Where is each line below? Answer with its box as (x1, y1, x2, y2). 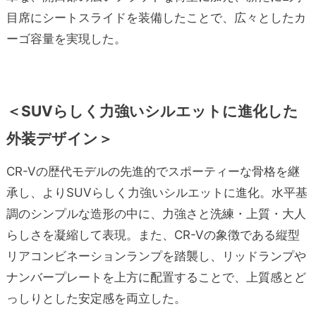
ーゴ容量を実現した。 (6, 31, 126, 46)
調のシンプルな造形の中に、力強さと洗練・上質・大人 (6, 206, 306, 221)
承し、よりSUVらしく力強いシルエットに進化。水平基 (6, 185, 308, 200)
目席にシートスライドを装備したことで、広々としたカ (6, 10, 306, 25)
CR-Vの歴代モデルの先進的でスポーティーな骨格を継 (6, 164, 300, 178)
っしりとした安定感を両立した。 (6, 291, 186, 305)
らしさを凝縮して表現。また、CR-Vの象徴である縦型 (6, 227, 300, 242)
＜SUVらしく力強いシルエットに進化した (6, 102, 298, 120)
